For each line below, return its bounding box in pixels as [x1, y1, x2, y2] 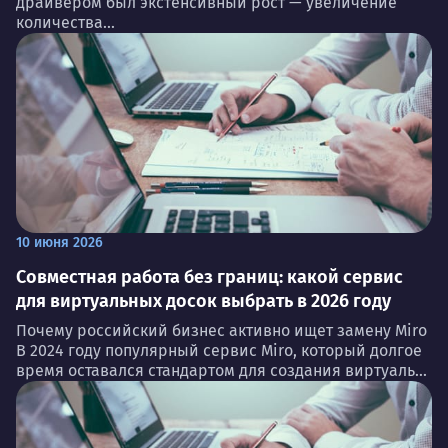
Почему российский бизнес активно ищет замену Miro [16, 320, 427, 340]
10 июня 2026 [16, 233, 103, 251]
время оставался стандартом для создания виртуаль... [16, 360, 427, 380]
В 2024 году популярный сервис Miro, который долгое [16, 340, 422, 360]
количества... [16, 12, 115, 32]
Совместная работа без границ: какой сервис [16, 265, 403, 288]
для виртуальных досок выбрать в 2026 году [16, 289, 391, 312]
